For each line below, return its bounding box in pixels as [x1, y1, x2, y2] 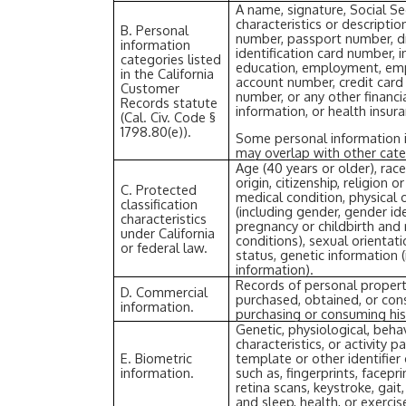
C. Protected [121, 181, 198, 198]
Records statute [121, 94, 218, 111]
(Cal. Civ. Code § [121, 109, 217, 126]
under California [121, 225, 216, 242]
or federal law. [121, 239, 208, 256]
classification [121, 196, 198, 213]
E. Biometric [121, 350, 193, 367]
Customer [121, 80, 180, 97]
